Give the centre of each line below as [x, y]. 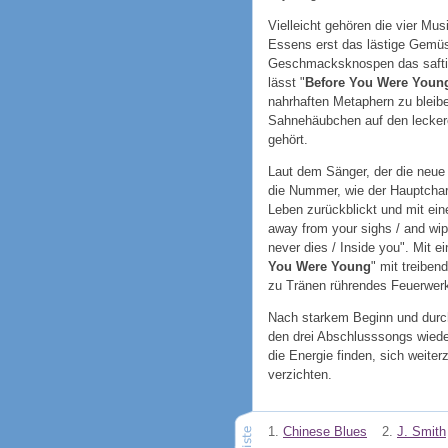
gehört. [288, 139]
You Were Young [319, 266]
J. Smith [421, 432]
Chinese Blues [325, 432]
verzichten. [300, 374]
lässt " [286, 82]
